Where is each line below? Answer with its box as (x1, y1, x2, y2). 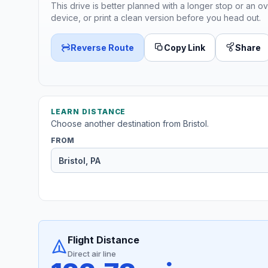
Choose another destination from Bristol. (51, 118, 209, 129)
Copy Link (164, 42, 205, 53)
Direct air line (68, 249, 116, 259)
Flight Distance (68, 234, 139, 246)
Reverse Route (71, 42, 134, 53)
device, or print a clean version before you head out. (51, 12, 261, 23)
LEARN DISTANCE (51, 107, 126, 117)
